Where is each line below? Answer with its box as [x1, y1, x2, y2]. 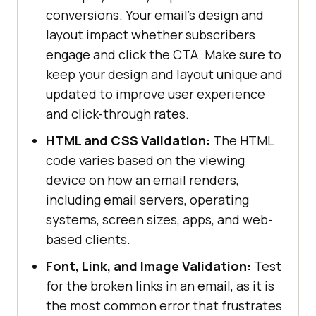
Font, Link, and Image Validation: [46, 257, 251, 274]
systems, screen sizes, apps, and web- [46, 210, 273, 228]
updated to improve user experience [46, 85, 265, 102]
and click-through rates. [46, 104, 189, 122]
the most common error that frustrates [46, 296, 282, 314]
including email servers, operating [46, 190, 249, 208]
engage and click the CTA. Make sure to [46, 45, 281, 63]
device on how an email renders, [46, 171, 239, 188]
